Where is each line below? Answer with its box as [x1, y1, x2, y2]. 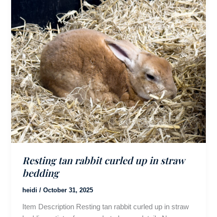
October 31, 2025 [43, 186, 93, 194]
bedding [22, 166, 59, 179]
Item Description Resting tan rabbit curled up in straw [22, 202, 189, 211]
